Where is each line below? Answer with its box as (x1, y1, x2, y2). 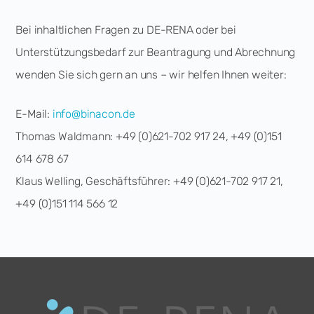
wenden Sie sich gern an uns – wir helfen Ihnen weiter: (15, 67, 287, 81)
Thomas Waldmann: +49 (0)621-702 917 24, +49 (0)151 (15, 129, 282, 143)
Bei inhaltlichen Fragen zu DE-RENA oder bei (15, 22, 236, 36)
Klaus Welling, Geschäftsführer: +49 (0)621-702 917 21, (15, 174, 283, 188)
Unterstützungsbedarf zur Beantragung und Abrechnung (15, 45, 296, 59)
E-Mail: (15, 107, 53, 121)
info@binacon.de (52, 107, 135, 121)
